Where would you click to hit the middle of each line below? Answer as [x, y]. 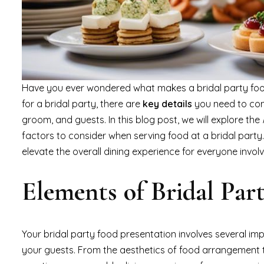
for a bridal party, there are [82, 103]
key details [167, 103]
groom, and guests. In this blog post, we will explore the [142, 119]
